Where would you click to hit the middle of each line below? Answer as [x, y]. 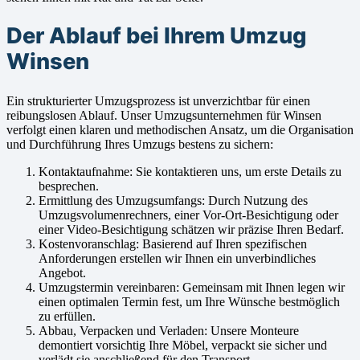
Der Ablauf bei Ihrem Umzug [156, 35]
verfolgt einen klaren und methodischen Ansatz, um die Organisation [180, 129]
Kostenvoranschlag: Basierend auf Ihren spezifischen [173, 243]
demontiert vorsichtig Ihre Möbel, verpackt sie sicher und [183, 345]
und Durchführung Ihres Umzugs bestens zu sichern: [140, 144]
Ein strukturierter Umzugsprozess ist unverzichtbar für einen [158, 100]
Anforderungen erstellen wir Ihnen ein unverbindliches [177, 258]
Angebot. [62, 272]
